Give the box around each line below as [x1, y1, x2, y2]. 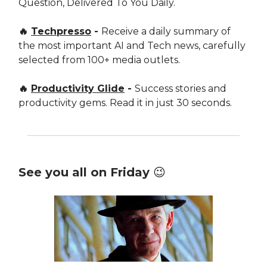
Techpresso [31, 25, 91, 37]
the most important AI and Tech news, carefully [18, 39, 246, 51]
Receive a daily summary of [101, 25, 231, 37]
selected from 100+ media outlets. [18, 54, 180, 66]
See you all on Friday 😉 [18, 164, 166, 179]
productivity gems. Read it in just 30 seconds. [18, 97, 232, 108]
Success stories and [135, 82, 226, 94]
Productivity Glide [31, 82, 125, 94]
